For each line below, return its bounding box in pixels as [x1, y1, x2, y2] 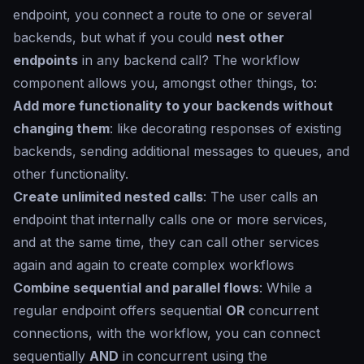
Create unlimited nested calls [13, 188, 203, 205]
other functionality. [13, 166, 128, 182]
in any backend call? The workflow [78, 52, 300, 68]
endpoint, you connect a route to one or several [13, 6, 312, 23]
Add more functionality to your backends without [13, 97, 333, 114]
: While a [259, 279, 312, 296]
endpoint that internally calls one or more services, [13, 211, 327, 227]
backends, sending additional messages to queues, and [13, 143, 349, 159]
